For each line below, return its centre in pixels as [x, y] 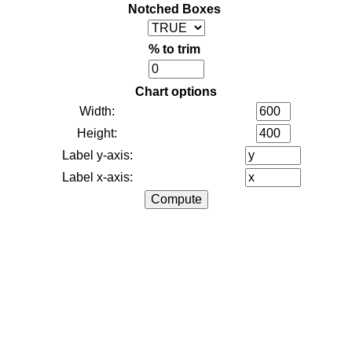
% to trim [174, 49]
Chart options [176, 92]
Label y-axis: [97, 155]
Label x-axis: [97, 177]
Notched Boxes [174, 9]
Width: [97, 111]
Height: [97, 133]
